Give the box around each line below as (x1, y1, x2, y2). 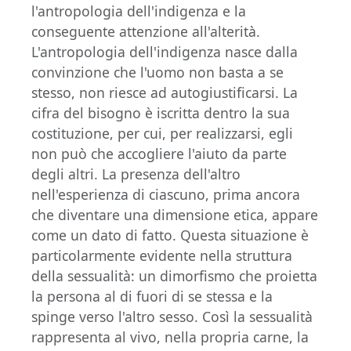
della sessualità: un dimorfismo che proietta (31, 266, 317, 285)
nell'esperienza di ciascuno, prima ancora (31, 185, 300, 204)
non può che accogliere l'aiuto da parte (31, 144, 287, 163)
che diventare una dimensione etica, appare (31, 205, 318, 224)
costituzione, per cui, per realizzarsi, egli (31, 124, 293, 143)
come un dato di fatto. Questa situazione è (31, 226, 309, 244)
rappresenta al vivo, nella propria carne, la (31, 327, 309, 346)
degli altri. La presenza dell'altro (31, 165, 241, 183)
